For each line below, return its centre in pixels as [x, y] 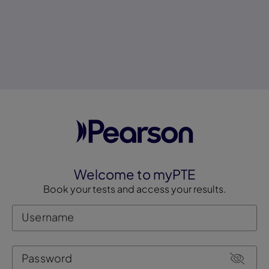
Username [48, 217]
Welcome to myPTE [134, 174]
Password [47, 258]
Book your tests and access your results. [134, 189]
